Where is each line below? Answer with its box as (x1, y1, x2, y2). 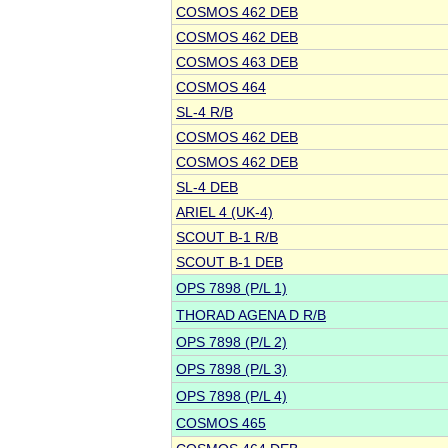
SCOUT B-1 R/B (176, 229, 278, 246)
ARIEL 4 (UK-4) (176, 204, 273, 221)
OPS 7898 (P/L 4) (176, 388, 287, 405)
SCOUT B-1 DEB (176, 254, 283, 271)
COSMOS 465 (176, 415, 266, 432)
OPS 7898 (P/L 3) (176, 361, 287, 378)
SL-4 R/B (176, 104, 233, 121)
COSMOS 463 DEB (176, 54, 298, 71)
